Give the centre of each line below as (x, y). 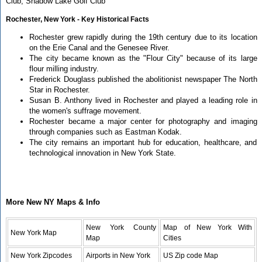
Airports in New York (118, 256)
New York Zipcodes (42, 256)
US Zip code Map (191, 256)
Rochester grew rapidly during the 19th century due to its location (143, 37)
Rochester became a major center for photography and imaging (143, 121)
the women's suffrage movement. (86, 111)
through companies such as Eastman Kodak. (106, 132)
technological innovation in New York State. (103, 153)
